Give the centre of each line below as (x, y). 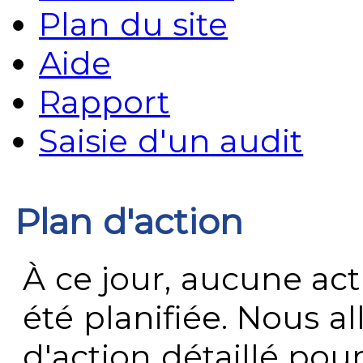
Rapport (105, 102)
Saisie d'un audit (171, 141)
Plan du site (134, 24)
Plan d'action (129, 222)
